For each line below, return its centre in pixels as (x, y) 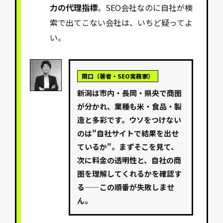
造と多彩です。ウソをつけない (129, 120)
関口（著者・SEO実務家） (118, 76)
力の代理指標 (74, 8)
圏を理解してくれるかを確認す (130, 174)
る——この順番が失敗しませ (126, 187)
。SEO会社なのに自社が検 (145, 8)
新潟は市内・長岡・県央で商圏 (130, 93)
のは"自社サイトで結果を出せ (128, 133)
